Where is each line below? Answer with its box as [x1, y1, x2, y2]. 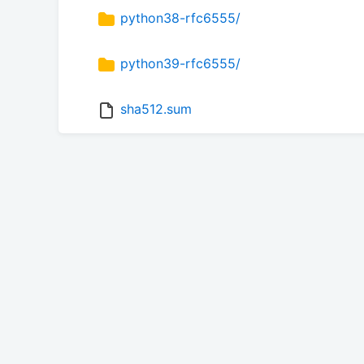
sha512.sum [120, 101, 192, 118]
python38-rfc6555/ [120, 10, 240, 27]
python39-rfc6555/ [120, 55, 240, 72]
